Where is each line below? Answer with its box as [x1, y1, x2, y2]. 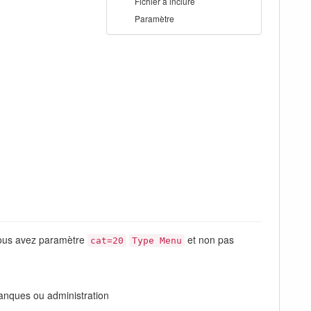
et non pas [185, 233, 234, 247]
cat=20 [90, 235, 124, 246]
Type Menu [132, 235, 182, 246]
